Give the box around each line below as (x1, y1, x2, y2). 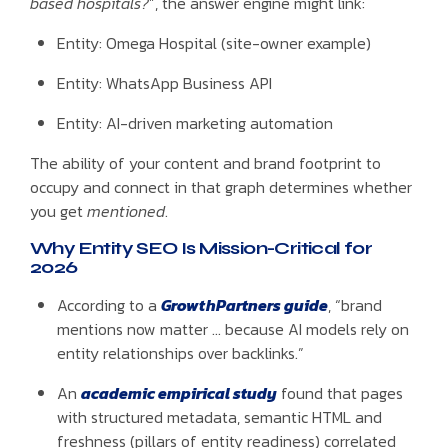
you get (30, 198, 87, 223)
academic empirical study (81, 380, 278, 405)
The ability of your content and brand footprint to (30, 150, 381, 175)
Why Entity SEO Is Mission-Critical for (30, 236, 373, 259)
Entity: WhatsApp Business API (57, 70, 273, 95)
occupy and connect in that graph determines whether (30, 174, 412, 199)
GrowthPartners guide (161, 292, 329, 317)
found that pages (277, 380, 404, 405)
